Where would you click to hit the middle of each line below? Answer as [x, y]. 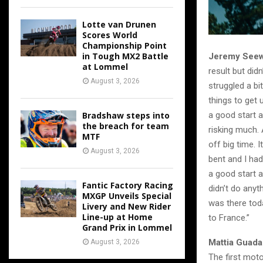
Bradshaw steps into [126, 115]
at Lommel [105, 67]
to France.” [229, 218]
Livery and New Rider [127, 206]
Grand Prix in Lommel [127, 227]
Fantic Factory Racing [128, 185]
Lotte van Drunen [119, 24]
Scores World [110, 35]
